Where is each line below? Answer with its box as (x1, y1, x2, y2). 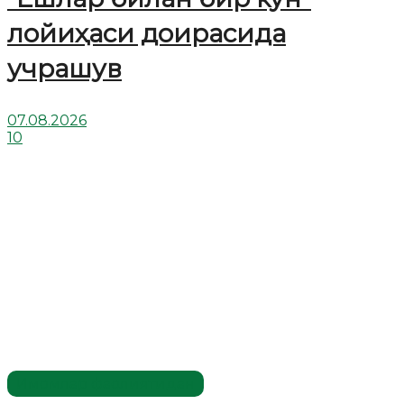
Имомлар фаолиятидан (16, 375, 195, 393)
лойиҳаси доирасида (7, 18, 286, 50)
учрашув (7, 53, 122, 85)
